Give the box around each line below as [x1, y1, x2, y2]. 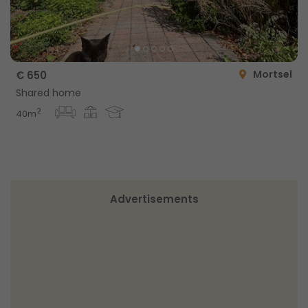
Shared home [16, 85, 81, 100]
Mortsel [252, 67, 292, 81]
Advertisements [109, 192, 199, 207]
